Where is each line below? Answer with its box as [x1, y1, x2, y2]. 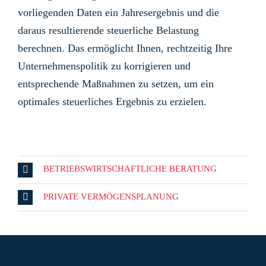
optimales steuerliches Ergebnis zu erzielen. [18, 96, 207, 108]
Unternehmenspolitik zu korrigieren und [18, 60, 191, 72]
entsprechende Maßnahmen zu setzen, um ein [18, 78, 214, 90]
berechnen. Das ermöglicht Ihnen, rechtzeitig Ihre [18, 42, 232, 55]
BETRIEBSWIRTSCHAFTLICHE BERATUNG [43, 164, 217, 174]
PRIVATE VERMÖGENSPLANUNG [43, 191, 179, 201]
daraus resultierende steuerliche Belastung [18, 24, 199, 37]
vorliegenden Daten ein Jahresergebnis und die [18, 7, 219, 19]
